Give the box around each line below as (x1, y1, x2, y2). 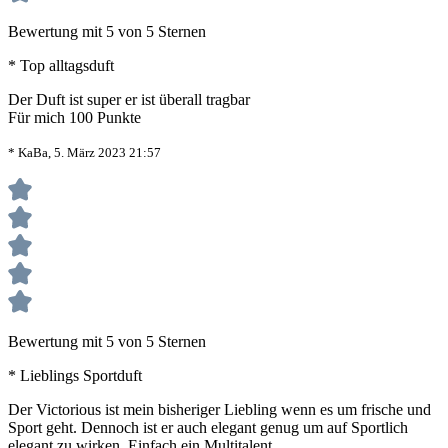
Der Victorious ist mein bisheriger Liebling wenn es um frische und (8, 401, 431, 419)
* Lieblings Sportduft (8, 367, 142, 385)
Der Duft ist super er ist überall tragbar (8, 91, 250, 109)
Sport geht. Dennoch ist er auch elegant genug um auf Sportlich (8, 419, 408, 437)
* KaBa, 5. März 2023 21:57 (8, 145, 161, 161)
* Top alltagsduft (8, 57, 114, 75)
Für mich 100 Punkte (8, 109, 141, 127)
